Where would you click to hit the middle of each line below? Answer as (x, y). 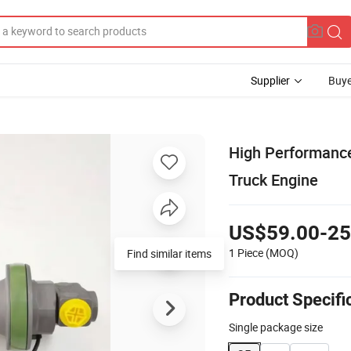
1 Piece (246, 252)
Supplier (270, 80)
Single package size (276, 327)
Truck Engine (273, 179)
